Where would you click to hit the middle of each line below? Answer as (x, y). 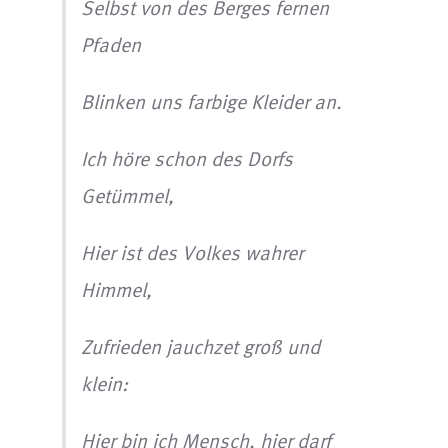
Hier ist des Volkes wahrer (192, 252)
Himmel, (117, 289)
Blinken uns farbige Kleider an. (212, 101)
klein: (105, 383)
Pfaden (111, 44)
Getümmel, (128, 195)
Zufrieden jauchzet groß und (201, 346)
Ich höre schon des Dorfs (187, 158)
